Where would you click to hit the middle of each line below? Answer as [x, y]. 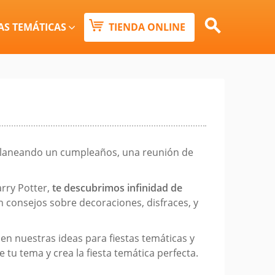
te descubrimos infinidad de [117, 188]
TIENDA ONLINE [147, 27]
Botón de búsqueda [223, 49]
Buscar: [216, 22]
